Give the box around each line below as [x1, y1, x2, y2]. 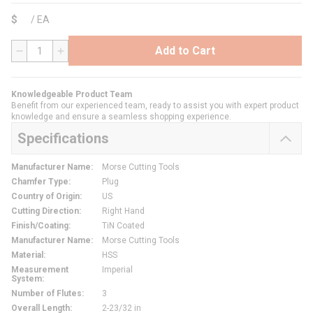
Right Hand [102, 206, 145, 217]
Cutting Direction [11, 206, 79, 217]
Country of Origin [11, 191, 80, 202]
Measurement [11, 265, 68, 275]
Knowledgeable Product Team [11, 89, 132, 100]
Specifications [17, 130, 109, 147]
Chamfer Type [11, 177, 68, 187]
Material [11, 250, 43, 261]
